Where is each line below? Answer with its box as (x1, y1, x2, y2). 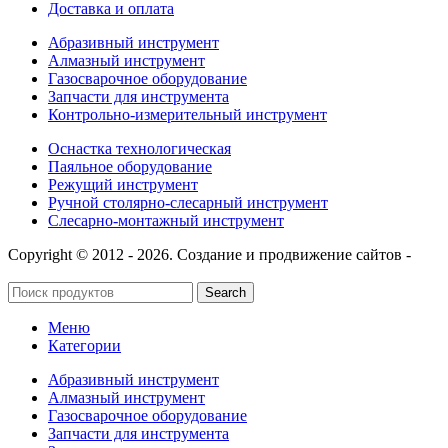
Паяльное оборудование (48, 157, 212, 175)
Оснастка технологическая (48, 139, 231, 157)
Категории (48, 336, 121, 354)
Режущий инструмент (48, 175, 198, 193)
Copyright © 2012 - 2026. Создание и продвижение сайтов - (8, 245, 411, 263)
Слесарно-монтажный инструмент (48, 211, 284, 229)
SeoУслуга (8, 263, 78, 281)
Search (205, 284, 246, 300)
